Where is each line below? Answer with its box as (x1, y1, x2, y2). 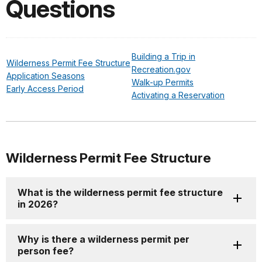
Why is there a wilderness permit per (18, 233, 189, 246)
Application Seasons (6, 71, 85, 81)
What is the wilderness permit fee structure (18, 187, 223, 199)
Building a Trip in (132, 51, 195, 62)
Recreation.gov (132, 64, 191, 75)
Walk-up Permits (132, 77, 194, 88)
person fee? (18, 245, 74, 257)
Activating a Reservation (132, 90, 225, 101)
